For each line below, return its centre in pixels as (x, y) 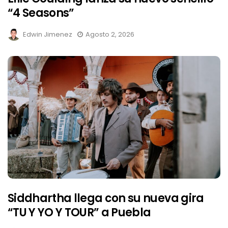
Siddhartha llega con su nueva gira (106, 198)
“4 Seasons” (41, 13)
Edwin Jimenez (48, 34)
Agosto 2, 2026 (110, 34)
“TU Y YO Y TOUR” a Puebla (79, 212)
